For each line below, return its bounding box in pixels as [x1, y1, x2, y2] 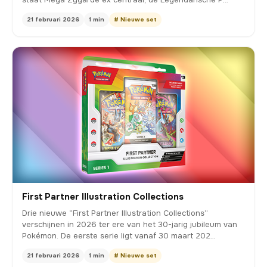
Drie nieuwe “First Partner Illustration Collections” [22, 208, 208, 219]
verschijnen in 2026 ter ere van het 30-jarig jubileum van [22, 219, 237, 230]
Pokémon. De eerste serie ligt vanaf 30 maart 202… [22, 231, 216, 241]
